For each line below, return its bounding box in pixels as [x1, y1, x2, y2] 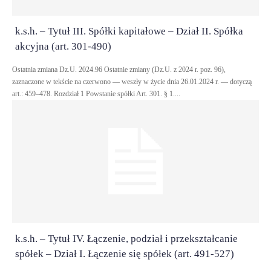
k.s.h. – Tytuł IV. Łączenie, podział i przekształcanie [15, 233, 238, 244]
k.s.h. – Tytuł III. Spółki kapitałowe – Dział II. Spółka [15, 25, 243, 37]
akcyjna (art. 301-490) [15, 41, 111, 52]
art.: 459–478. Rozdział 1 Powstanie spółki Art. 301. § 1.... [12, 90, 180, 98]
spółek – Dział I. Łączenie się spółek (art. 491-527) [15, 248, 234, 260]
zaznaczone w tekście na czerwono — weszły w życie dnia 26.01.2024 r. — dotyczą [12, 77, 252, 86]
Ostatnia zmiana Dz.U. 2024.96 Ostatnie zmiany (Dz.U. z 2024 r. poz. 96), [12, 65, 104, 74]
